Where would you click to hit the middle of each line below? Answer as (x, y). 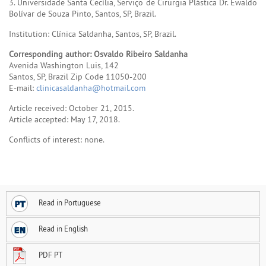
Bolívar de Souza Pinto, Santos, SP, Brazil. (83, 13)
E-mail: (23, 88)
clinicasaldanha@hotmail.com (91, 88)
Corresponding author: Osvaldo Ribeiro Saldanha (98, 54)
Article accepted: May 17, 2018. (64, 119)
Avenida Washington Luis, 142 (64, 65)
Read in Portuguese (70, 203)
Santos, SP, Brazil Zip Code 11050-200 (78, 76)
